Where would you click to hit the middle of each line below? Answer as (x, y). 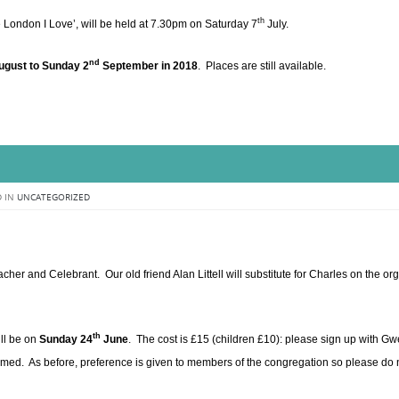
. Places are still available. (262, 65)
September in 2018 (149, 65)
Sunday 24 (66, 339)
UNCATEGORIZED (53, 197)
